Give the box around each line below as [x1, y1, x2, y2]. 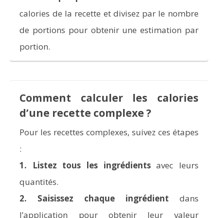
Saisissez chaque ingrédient [37, 193, 169, 204]
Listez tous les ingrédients [32, 160, 151, 171]
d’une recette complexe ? [19, 106, 152, 120]
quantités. [19, 176, 59, 188]
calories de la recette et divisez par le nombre [19, 7, 199, 19]
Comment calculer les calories [19, 91, 199, 105]
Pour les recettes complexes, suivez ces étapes [19, 127, 199, 138]
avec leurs [150, 160, 199, 171]
